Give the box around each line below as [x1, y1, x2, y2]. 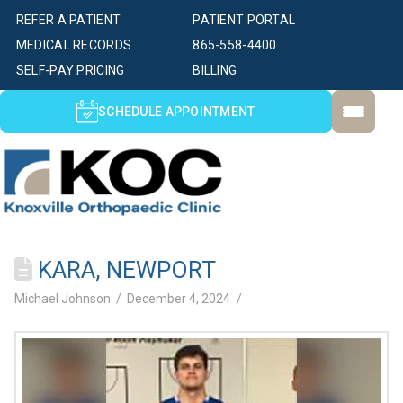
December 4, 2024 [127, 291, 231, 307]
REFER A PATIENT [15, 13, 121, 27]
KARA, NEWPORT [31, 256, 216, 284]
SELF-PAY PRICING [15, 63, 125, 77]
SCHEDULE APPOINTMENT [98, 104, 255, 119]
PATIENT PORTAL [193, 13, 296, 27]
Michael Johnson [13, 291, 111, 307]
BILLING [193, 63, 237, 77]
